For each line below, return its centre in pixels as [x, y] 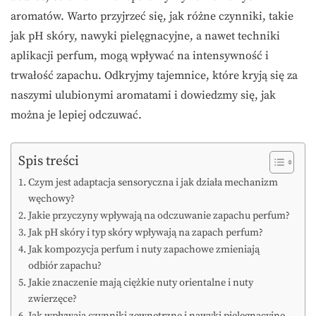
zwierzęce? [52, 299]
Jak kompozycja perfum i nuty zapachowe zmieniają [144, 250]
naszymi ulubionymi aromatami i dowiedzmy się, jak [143, 96]
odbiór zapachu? [65, 266]
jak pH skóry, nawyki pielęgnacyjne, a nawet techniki [145, 36]
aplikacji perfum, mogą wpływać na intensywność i [140, 56]
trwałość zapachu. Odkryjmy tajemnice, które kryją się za [154, 76]
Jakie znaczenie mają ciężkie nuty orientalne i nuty [140, 283]
